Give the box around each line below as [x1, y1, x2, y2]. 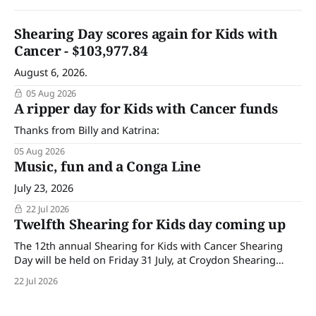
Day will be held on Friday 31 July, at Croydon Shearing [14, 253, 276, 267]
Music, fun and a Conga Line [14, 157, 201, 176]
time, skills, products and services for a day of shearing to [14, 295, 292, 310]
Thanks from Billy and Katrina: [14, 123, 159, 138]
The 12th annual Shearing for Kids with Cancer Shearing [14, 238, 283, 253]
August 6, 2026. [14, 65, 87, 80]
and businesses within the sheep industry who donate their [14, 281, 301, 296]
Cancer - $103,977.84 [14, 42, 148, 61]
